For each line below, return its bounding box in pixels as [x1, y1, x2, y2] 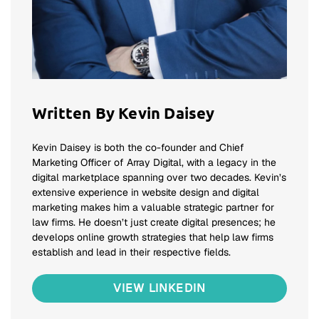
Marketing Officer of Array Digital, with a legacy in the [32, 156, 276, 169]
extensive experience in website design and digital [32, 186, 259, 199]
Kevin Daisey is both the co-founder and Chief [32, 141, 244, 155]
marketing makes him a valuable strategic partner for [32, 201, 274, 214]
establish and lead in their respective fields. [32, 246, 231, 259]
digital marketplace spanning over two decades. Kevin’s [32, 171, 286, 184]
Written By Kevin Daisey [32, 103, 215, 123]
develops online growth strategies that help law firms [32, 231, 273, 244]
